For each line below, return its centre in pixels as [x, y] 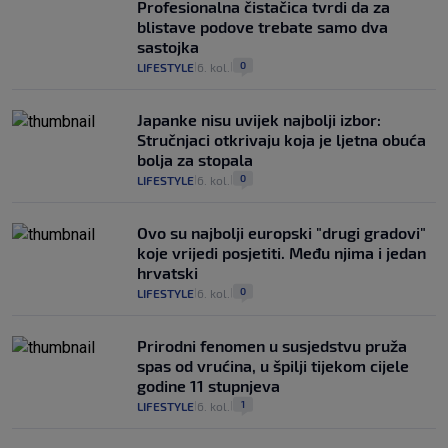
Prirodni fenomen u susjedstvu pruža [272, 345]
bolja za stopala [195, 159]
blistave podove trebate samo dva [262, 26]
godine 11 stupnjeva [208, 385]
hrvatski [167, 272]
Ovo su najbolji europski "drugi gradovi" [281, 232]
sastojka [168, 46]
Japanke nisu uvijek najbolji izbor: [259, 119]
